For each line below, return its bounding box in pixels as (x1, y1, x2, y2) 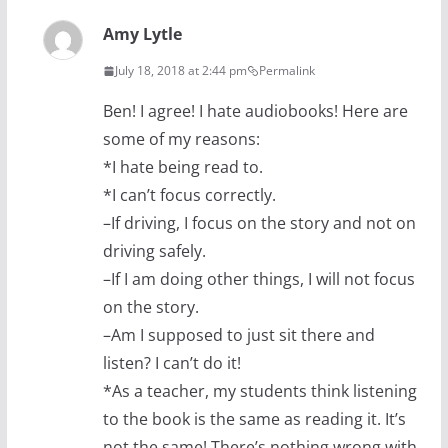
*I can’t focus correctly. (102, 184, 276, 207)
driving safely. (102, 240, 206, 263)
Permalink (258, 62, 315, 80)
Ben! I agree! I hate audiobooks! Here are (102, 100, 408, 123)
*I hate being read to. (102, 156, 263, 179)
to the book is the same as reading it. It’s (102, 408, 406, 431)
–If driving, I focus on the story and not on (102, 212, 416, 235)
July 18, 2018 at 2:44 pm (114, 62, 247, 80)
